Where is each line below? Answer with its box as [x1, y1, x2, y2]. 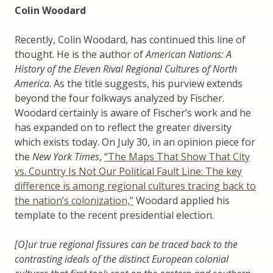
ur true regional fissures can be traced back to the [28, 238, 238, 252]
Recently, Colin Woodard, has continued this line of [15, 33, 246, 47]
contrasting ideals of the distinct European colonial [15, 252, 229, 266]
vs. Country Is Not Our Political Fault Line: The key [15, 165, 242, 179]
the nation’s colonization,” [15, 194, 133, 208]
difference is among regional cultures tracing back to [15, 179, 256, 193]
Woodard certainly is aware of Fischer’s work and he [15, 106, 251, 120]
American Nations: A [146, 48, 232, 62]
